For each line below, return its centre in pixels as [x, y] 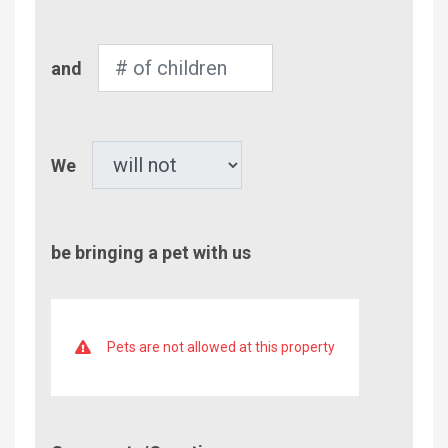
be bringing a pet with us [151, 252]
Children [79, 103]
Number [78, 55]
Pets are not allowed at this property [220, 346]
